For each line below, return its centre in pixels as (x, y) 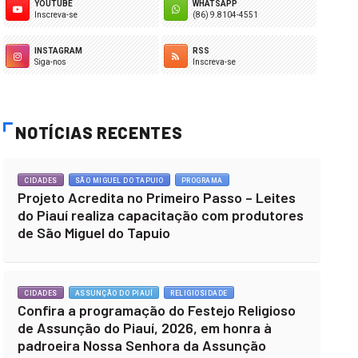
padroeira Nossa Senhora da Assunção (142, 345)
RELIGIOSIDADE (199, 293)
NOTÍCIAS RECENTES (99, 132)
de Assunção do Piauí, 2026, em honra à (145, 328)
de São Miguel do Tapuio (94, 233)
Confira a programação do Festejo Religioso (157, 310)
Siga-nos (51, 62)
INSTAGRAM (59, 51)
